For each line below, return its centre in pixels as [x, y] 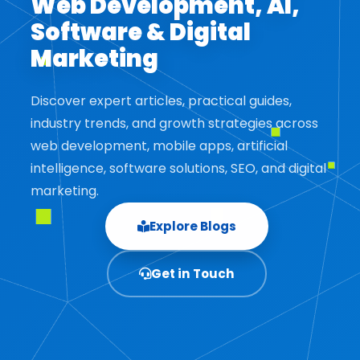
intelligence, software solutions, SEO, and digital [178, 169]
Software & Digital [140, 33]
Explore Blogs [193, 227]
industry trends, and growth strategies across [174, 124]
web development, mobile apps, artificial [159, 146]
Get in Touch [193, 274]
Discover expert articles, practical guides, [161, 101]
